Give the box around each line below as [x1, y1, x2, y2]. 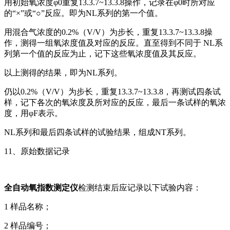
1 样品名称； [4, 202, 51, 211]
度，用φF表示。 [4, 108, 63, 118]
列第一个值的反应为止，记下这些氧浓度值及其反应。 [4, 49, 201, 58]
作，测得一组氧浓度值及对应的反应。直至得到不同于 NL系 [4, 38, 223, 47]
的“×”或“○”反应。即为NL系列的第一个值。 [4, 8, 163, 17]
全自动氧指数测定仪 [4, 183, 78, 192]
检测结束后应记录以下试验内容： [78, 183, 201, 192]
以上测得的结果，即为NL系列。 [4, 68, 122, 77]
